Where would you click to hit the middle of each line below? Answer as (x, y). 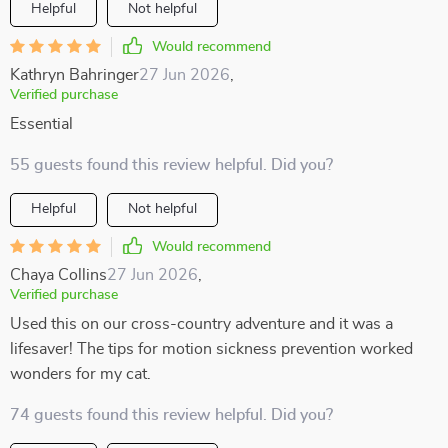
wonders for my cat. (80, 374)
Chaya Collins (58, 275)
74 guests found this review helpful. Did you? (171, 415)
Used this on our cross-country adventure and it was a (201, 324)
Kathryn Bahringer (74, 75)
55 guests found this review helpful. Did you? (171, 165)
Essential (41, 124)
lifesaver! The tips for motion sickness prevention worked (211, 349)
